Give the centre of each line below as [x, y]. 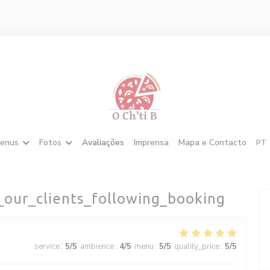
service [47, 246]
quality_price [197, 246]
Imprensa [151, 143]
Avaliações [103, 143]
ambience [97, 246]
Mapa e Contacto [212, 143]
